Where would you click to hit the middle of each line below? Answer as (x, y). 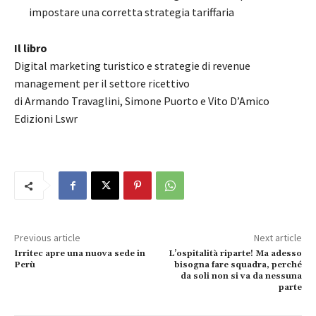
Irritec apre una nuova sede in (80, 254)
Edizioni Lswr (46, 119)
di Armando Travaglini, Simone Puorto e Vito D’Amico (142, 101)
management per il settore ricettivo (102, 84)
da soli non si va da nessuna (241, 276)
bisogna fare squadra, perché (238, 265)
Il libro (31, 48)
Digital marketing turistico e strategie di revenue (132, 66)
